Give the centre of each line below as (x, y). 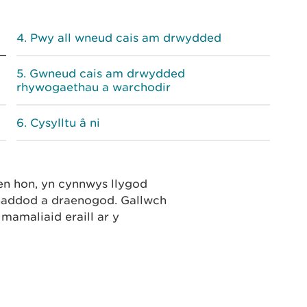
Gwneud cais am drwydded (107, 73)
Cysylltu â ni (65, 123)
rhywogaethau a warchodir (94, 87)
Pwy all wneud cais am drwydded (126, 38)
